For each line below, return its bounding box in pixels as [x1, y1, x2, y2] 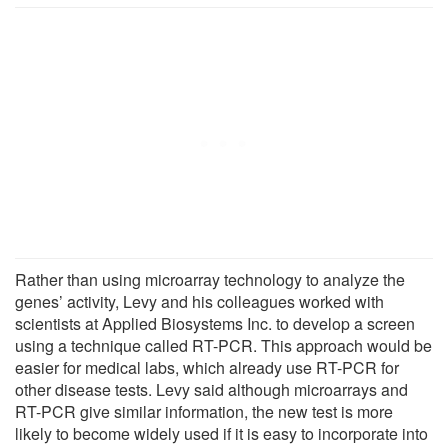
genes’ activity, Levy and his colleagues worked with [15, 289, 384, 313]
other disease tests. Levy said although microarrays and [15, 377, 408, 401]
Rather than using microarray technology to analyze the [15, 267, 405, 291]
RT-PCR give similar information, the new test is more [15, 399, 393, 423]
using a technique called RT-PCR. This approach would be [15, 333, 432, 357]
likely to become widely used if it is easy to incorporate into [15, 421, 428, 445]
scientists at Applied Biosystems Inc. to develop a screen [15, 311, 415, 335]
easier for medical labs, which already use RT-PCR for [15, 355, 399, 379]
